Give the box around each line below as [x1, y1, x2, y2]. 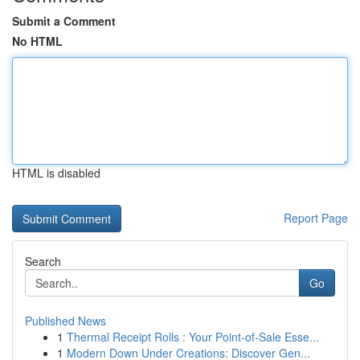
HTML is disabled [12, 165, 100, 181]
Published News [25, 313, 106, 329]
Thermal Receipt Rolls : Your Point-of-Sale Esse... [67, 329, 319, 345]
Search [25, 253, 61, 269]
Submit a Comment [12, 13, 116, 29]
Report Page [284, 210, 348, 226]
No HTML [12, 33, 63, 49]
